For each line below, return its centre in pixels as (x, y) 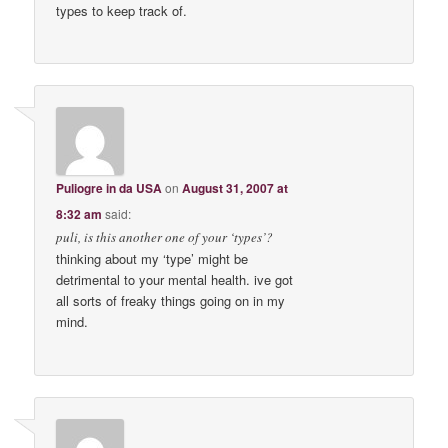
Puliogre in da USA (109, 188)
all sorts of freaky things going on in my (171, 301)
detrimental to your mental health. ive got (175, 280)
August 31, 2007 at (235, 188)
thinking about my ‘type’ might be (152, 259)
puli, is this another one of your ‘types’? (165, 237)
